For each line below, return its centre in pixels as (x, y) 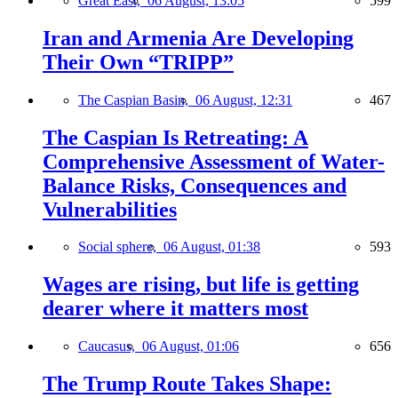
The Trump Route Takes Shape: (187, 384)
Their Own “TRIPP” (138, 62)
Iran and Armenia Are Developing (198, 38)
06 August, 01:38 (212, 247)
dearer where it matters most (175, 309)
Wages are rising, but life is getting (201, 285)
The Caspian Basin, (137, 99)
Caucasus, (110, 346)
